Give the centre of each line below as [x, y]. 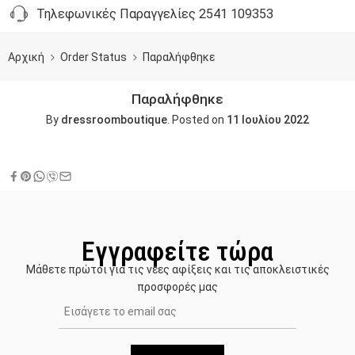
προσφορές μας [177, 286]
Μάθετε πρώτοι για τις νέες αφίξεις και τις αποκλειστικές [177, 269]
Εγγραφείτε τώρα [177, 251]
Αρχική [26, 57]
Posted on [198, 120]
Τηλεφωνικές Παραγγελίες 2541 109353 [152, 14]
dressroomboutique [114, 120]
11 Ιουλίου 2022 [268, 120]
